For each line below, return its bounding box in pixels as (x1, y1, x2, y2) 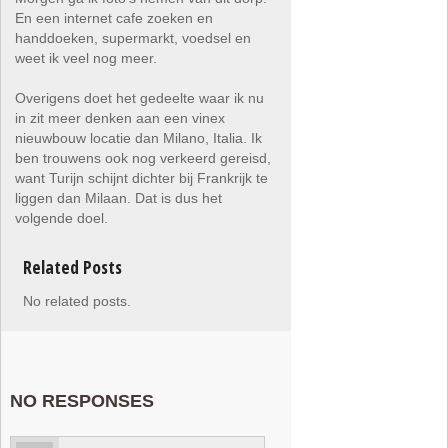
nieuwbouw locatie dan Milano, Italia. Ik (15, 130, 263, 146)
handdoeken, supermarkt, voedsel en (15, 30, 252, 46)
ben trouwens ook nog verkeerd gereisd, (15, 150, 272, 166)
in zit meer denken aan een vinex (15, 110, 226, 126)
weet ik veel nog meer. (15, 50, 158, 66)
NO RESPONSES (9, 390, 154, 411)
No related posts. (23, 293, 132, 309)
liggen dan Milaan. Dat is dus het (15, 190, 223, 206)
